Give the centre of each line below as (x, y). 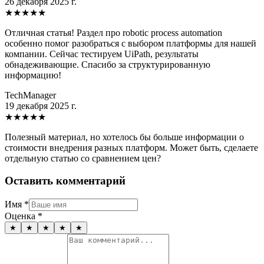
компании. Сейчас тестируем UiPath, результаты (102, 54)
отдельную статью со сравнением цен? (83, 158)
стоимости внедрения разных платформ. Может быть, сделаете (131, 147)
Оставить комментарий (65, 181)
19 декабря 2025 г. (41, 105)
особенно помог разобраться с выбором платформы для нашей (131, 43)
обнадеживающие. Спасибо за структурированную (108, 64)
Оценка (20, 216)
